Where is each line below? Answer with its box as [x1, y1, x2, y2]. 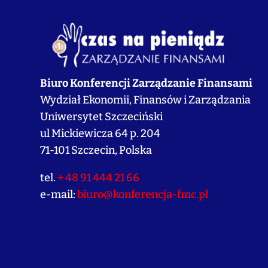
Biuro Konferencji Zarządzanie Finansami [40, 76, 253, 90]
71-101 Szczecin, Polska [40, 143, 153, 157]
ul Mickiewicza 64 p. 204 [40, 126, 161, 140]
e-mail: [40, 187, 78, 201]
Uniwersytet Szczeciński [40, 109, 163, 123]
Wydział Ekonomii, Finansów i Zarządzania [40, 93, 251, 106]
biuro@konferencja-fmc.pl [77, 187, 209, 201]
